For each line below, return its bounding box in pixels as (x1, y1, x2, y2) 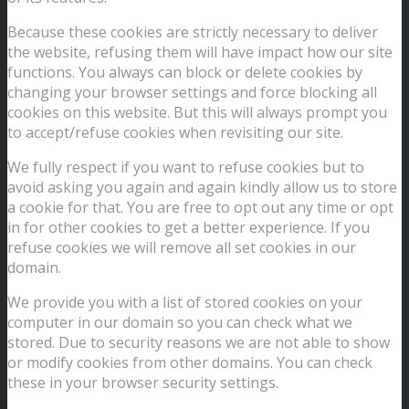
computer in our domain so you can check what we (7, 311, 352, 332)
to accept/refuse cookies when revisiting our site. (7, 121, 343, 142)
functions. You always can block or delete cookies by (7, 61, 362, 82)
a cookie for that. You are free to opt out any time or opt (7, 196, 393, 217)
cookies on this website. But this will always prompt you (7, 101, 387, 122)
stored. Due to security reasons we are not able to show (7, 331, 390, 352)
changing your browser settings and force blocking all (7, 81, 377, 102)
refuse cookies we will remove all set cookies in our (7, 236, 356, 257)
